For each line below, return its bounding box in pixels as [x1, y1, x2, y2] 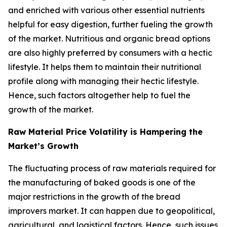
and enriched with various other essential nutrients [8, 5, 205, 16]
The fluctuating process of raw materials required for [8, 163, 216, 174]
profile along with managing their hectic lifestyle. [8, 76, 199, 87]
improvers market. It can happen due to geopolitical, [8, 206, 215, 216]
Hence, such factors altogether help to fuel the [8, 90, 191, 101]
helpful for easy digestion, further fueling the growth [8, 19, 213, 30]
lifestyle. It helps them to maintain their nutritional [8, 62, 201, 72]
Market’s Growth [8, 141, 79, 152]
